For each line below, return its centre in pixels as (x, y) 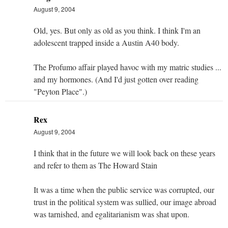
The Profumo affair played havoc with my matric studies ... (127, 67)
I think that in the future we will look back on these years (124, 153)
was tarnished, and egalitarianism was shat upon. (111, 214)
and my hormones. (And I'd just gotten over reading (116, 79)
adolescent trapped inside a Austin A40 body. (106, 42)
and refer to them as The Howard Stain (95, 165)
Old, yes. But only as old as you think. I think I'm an (117, 30)
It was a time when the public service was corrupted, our (124, 189)
